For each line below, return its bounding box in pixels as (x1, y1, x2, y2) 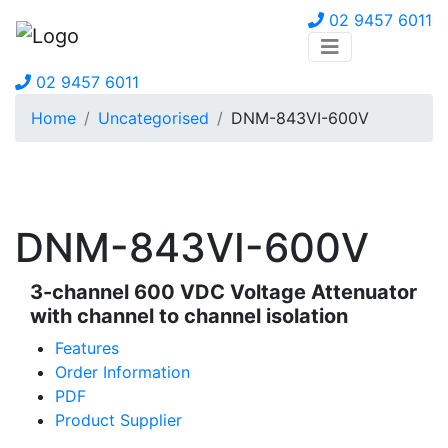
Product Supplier (55, 409, 182, 430)
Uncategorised (98, 108, 209, 128)
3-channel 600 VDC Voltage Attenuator (30, 279, 417, 304)
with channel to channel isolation (30, 303, 348, 328)
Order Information (55, 361, 190, 382)
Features (55, 337, 119, 358)
